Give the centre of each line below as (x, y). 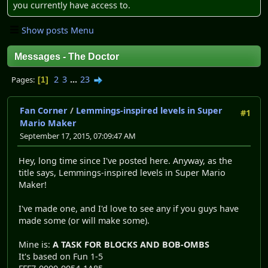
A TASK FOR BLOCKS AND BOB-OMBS (131, 244)
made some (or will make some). (84, 220)
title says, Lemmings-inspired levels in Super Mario (122, 172)
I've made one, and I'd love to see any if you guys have (129, 208)
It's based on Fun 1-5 (61, 256)
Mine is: (36, 244)
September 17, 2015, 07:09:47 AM (78, 136)
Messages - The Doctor (67, 57)
